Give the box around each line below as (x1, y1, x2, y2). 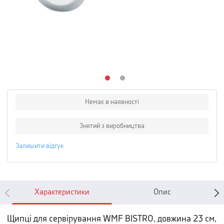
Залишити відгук (15, 142, 63, 149)
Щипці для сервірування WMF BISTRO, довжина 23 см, (7, 214, 216, 223)
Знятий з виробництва (79, 122, 144, 129)
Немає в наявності (85, 98, 139, 105)
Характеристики (34, 188, 89, 196)
